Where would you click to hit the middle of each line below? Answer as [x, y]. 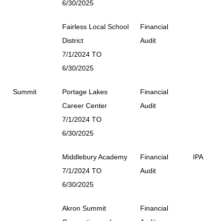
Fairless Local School [95, 26]
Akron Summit [84, 208]
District [73, 40]
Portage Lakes [85, 92]
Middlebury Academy [95, 157]
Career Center [85, 105]
